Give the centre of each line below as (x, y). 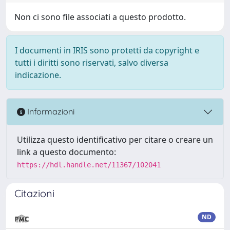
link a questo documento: (66, 152)
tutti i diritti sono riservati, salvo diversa (92, 62)
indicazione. (38, 75)
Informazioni (50, 112)
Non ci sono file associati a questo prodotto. (100, 17)
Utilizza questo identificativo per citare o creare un (115, 139)
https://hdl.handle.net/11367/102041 (89, 165)
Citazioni (34, 193)
